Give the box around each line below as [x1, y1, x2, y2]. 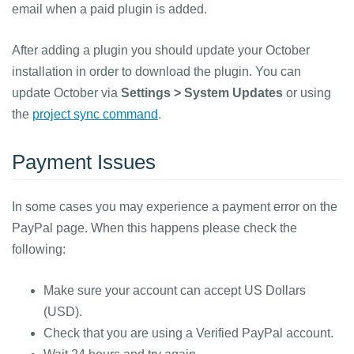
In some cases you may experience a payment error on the [12, 200, 337, 213]
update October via [12, 86, 121, 100]
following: [12, 243, 66, 256]
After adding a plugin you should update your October [12, 43, 310, 57]
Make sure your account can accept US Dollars [43, 284, 306, 297]
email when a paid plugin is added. [12, 2, 207, 16]
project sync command [32, 107, 158, 121]
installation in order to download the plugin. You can [12, 65, 301, 78]
